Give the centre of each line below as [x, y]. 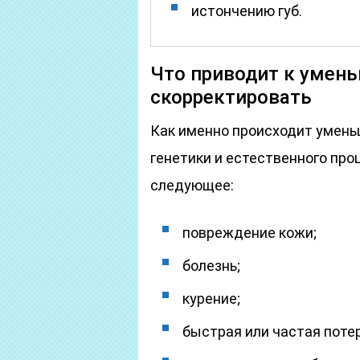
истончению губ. [247, 11]
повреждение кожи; [250, 233]
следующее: [192, 185]
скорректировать [231, 97]
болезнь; [211, 266]
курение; [211, 299]
